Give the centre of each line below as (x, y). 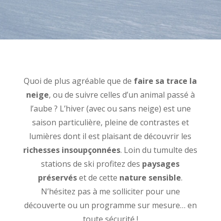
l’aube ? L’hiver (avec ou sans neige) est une (110, 109)
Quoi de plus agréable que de (79, 81)
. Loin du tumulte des (159, 150)
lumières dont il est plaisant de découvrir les (110, 136)
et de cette (98, 178)
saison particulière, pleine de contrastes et (110, 122)
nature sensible (150, 178)
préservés (58, 178)
